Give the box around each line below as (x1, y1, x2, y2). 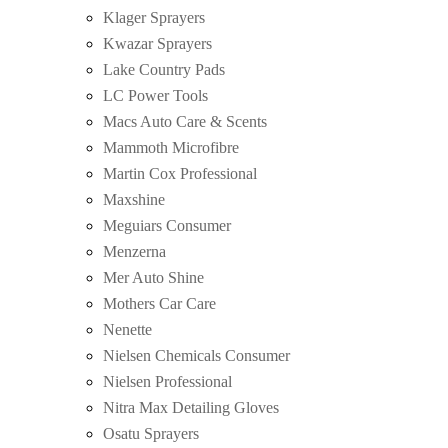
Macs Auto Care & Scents (103, 112, 267, 130)
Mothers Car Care (103, 294, 216, 312)
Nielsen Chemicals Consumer (103, 346, 290, 364)
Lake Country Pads (103, 60, 225, 78)
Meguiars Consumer (103, 216, 231, 234)
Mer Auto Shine (103, 268, 204, 286)
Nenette (103, 320, 152, 338)
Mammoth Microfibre (103, 138, 239, 156)
